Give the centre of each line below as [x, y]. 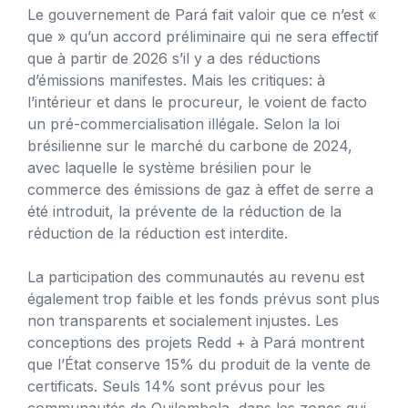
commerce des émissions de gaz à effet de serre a [200, 189]
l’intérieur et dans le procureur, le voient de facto [197, 102]
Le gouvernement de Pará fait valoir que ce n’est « [202, 14]
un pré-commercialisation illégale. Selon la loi [184, 123]
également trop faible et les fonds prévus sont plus [204, 298]
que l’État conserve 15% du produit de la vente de [199, 364]
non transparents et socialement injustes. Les [183, 320]
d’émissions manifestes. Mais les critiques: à [176, 80]
